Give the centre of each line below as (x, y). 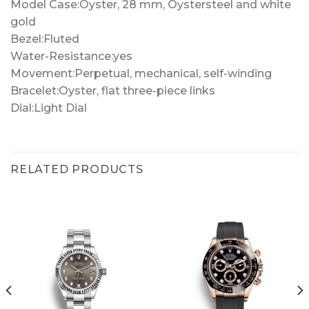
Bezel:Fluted (45, 39)
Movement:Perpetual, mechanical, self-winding (141, 73)
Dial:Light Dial (49, 108)
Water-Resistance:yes (71, 56)
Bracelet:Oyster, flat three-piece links (113, 90)
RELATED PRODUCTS (77, 169)
